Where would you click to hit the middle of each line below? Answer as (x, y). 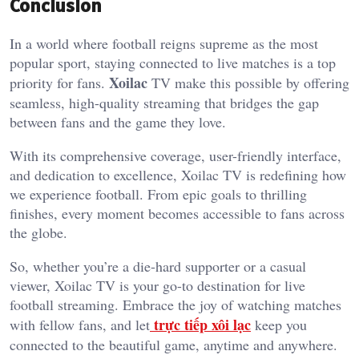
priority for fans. (59, 82)
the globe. (38, 232)
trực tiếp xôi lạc (202, 324)
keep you (279, 324)
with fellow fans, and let (80, 324)
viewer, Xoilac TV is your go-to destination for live (157, 285)
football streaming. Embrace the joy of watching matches (175, 304)
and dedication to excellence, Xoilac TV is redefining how (178, 174)
